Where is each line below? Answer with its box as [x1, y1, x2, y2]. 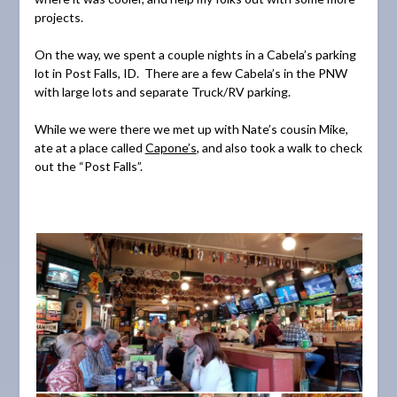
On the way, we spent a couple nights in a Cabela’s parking [34, 46, 356, 62]
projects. [34, 9, 83, 25]
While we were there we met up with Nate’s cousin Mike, [34, 121, 348, 136]
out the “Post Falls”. [34, 158, 143, 174]
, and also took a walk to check [196, 139, 362, 155]
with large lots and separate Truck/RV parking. [34, 83, 291, 99]
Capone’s [144, 139, 197, 155]
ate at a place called [34, 139, 145, 155]
